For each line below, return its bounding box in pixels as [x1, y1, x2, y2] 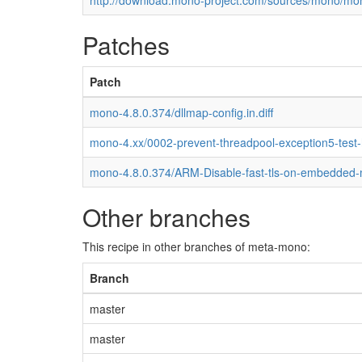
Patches [82, 27, 170, 62]
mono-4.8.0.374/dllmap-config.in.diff [90, 104, 273, 120]
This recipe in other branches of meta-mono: [82, 238, 310, 255]
